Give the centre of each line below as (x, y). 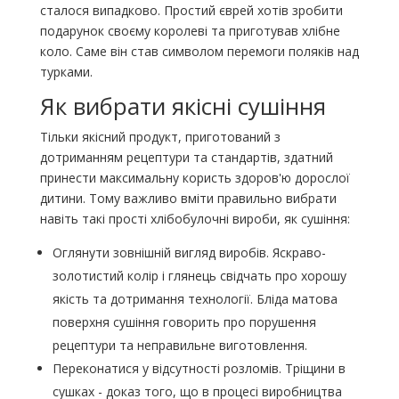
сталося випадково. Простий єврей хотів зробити (191, 11)
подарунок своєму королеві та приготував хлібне (190, 31)
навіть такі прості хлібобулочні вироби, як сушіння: (195, 219)
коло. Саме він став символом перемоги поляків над (199, 52)
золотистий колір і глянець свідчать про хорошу (199, 276)
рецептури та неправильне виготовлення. (179, 346)
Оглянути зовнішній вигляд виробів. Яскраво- (189, 253)
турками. (66, 72)
